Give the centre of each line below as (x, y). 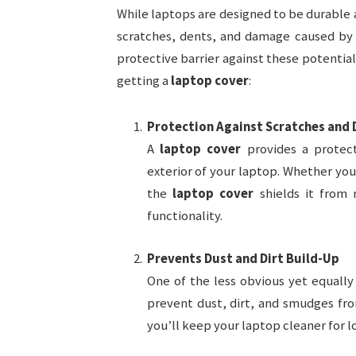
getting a (143, 81)
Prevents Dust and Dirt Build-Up (243, 258)
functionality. (184, 216)
